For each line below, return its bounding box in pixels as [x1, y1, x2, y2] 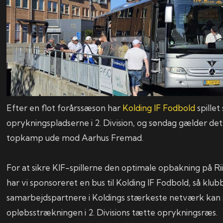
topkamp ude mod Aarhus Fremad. [6, 132, 144, 143]
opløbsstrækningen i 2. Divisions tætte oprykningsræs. [6, 207, 218, 218]
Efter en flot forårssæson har [6, 103, 123, 113]
